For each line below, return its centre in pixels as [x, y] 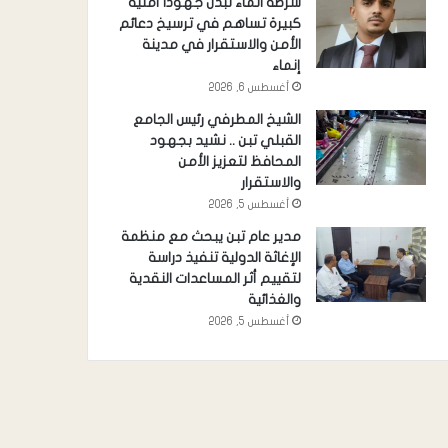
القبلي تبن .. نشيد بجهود [225, 141]
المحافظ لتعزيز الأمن [239, 162]
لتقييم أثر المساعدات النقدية [214, 279]
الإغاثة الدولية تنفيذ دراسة [224, 258]
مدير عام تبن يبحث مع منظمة [210, 237]
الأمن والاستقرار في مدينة [221, 45]
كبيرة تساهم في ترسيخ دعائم [209, 24]
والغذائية [274, 300]
